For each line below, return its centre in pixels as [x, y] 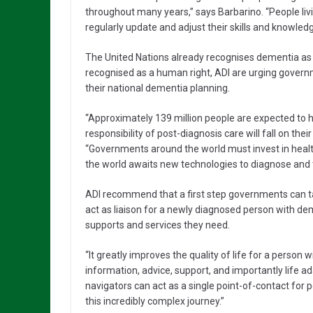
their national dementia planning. [158, 88]
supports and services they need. [158, 225]
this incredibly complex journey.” [155, 301]
